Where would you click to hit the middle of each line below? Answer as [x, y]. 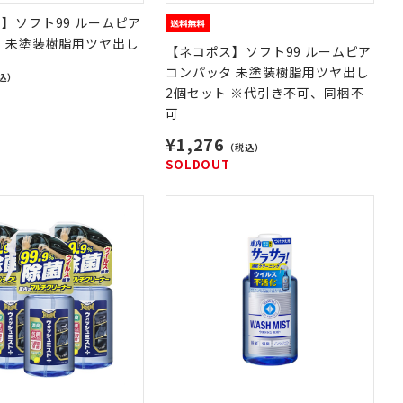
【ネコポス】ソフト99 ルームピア [269, 51]
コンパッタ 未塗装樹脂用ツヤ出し [268, 72]
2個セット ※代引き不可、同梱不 [265, 93]
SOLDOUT [198, 164]
